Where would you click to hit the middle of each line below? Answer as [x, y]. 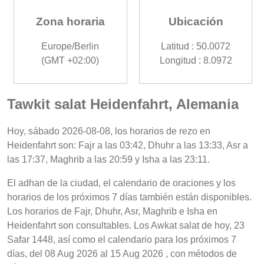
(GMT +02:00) [70, 61]
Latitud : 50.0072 [196, 47]
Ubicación [196, 22]
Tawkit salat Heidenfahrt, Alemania [123, 104]
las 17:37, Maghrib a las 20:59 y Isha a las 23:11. [108, 159]
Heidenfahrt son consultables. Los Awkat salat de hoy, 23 [126, 225]
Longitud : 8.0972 [196, 61]
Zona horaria [70, 22]
